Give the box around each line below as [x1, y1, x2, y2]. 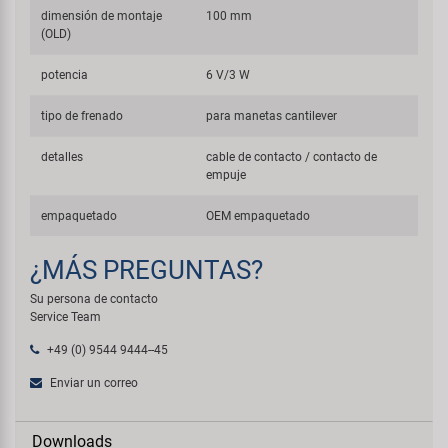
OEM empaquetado [206, 208, 311, 223]
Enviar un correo [47, 375, 138, 390]
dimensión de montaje [41, 8, 163, 23]
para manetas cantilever [206, 108, 338, 123]
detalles [41, 149, 84, 164]
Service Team [30, 309, 101, 324]
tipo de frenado [41, 108, 124, 123]
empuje [206, 167, 247, 182]
